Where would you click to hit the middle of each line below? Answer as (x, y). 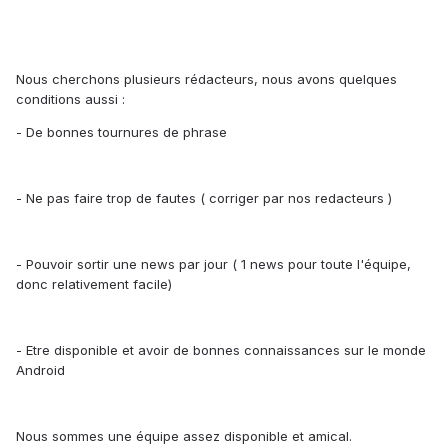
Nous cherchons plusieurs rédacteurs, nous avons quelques (206, 79)
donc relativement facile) (94, 284)
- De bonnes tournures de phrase (121, 132)
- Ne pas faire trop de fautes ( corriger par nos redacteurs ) (204, 198)
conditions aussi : (70, 99)
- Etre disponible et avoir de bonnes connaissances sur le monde (221, 350)
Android (40, 370)
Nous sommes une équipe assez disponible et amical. (184, 436)
